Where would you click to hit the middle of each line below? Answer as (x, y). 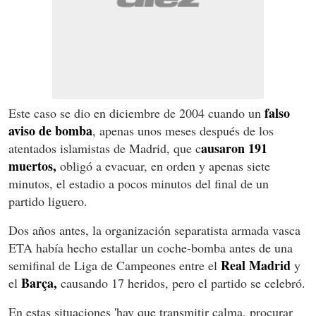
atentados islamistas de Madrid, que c (105, 148)
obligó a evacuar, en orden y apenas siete (163, 165)
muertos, (32, 165)
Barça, (39, 282)
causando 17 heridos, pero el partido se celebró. (181, 282)
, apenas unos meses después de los (183, 130)
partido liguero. (48, 201)
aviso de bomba (50, 130)
